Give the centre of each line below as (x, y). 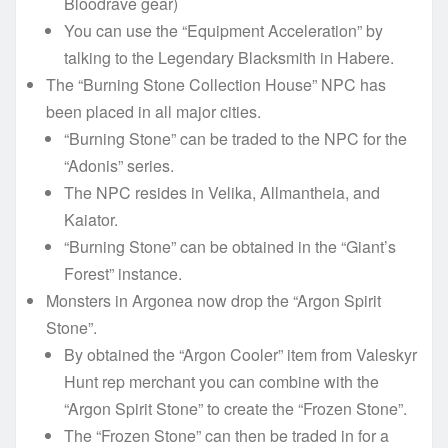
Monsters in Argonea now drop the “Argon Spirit (213, 300)
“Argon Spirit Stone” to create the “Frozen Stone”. (235, 408)
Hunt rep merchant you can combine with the (221, 381)
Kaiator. (91, 219)
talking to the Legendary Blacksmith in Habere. (229, 57)
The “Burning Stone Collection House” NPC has (216, 84)
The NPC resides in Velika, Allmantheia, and (222, 192)
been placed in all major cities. (153, 111)
